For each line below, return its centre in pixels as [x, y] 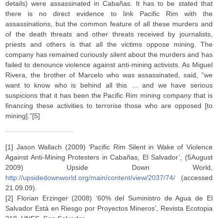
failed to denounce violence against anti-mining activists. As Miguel [109, 65]
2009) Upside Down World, [109, 167]
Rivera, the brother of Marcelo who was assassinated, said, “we [109, 75]
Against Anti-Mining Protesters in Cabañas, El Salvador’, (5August [109, 157]
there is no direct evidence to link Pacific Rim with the [109, 14]
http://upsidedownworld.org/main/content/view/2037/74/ [91, 178]
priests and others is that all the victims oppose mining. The [109, 44]
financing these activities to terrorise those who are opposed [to [109, 106]
